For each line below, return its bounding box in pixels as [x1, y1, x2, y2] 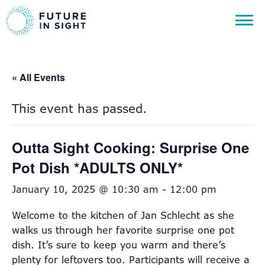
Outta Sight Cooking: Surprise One [12, 137, 249, 157]
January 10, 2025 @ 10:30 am [12, 183, 159, 196]
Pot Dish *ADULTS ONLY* [12, 157, 183, 177]
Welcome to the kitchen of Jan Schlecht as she [12, 209, 234, 222]
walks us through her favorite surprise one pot [12, 224, 234, 237]
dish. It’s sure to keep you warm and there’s [12, 238, 225, 251]
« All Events [12, 70, 65, 84]
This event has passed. [12, 101, 147, 117]
